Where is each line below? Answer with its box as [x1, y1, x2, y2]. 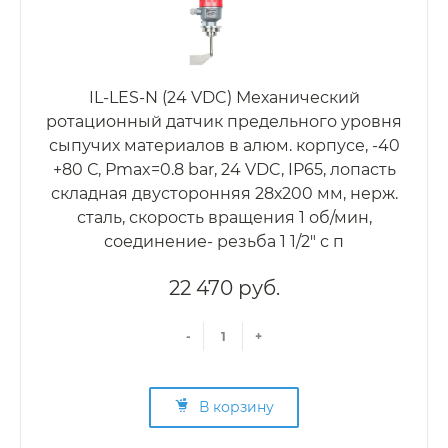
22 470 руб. [168, 276, 280, 301]
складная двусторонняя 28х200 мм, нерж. [50, 184, 398, 204]
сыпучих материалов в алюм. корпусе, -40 [48, 136, 400, 156]
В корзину [199, 398, 274, 417]
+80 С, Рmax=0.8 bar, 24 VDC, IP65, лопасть [52, 160, 396, 180]
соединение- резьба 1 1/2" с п [104, 232, 344, 252]
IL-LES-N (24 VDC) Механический [88, 88, 360, 108]
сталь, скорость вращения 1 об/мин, [76, 208, 372, 228]
